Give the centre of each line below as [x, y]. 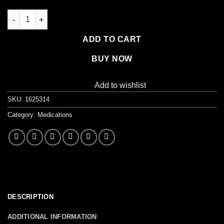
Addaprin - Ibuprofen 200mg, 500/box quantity [86, 15]
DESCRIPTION [30, 197]
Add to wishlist [120, 85]
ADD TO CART [112, 39]
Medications [55, 115]
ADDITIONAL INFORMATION [52, 217]
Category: [22, 115]
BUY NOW [112, 59]
